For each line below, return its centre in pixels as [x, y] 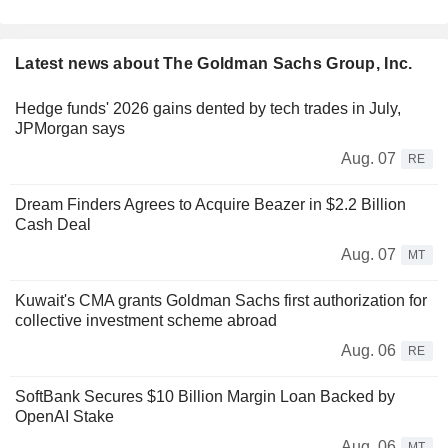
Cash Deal [53, 225]
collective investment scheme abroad [146, 321]
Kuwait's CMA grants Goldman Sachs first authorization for [221, 301]
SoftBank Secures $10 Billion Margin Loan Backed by [205, 397]
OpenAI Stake [64, 417]
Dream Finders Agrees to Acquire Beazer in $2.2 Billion [210, 205]
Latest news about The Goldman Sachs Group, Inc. [214, 64]
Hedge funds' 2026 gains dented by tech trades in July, [208, 109]
